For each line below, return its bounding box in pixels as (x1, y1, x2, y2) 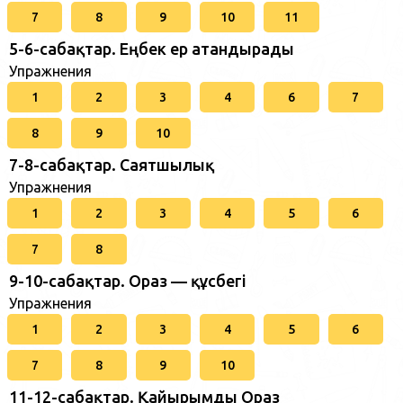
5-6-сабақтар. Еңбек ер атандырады (9, 40, 294, 58)
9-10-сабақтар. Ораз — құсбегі (9, 272, 246, 290)
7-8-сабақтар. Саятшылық (9, 156, 214, 174)
